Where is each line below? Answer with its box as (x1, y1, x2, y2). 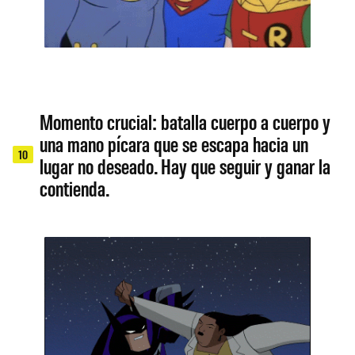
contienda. (40, 174, 110, 200)
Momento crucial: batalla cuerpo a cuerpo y (40, 108, 331, 134)
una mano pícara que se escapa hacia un (40, 130, 309, 156)
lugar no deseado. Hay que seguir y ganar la (40, 152, 331, 178)
